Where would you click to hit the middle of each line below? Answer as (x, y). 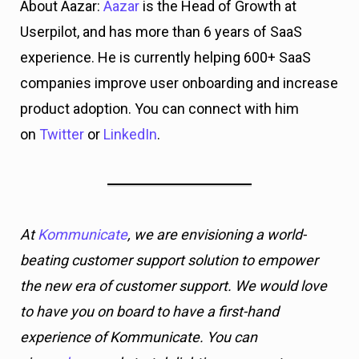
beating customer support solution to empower (169, 54)
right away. (55, 183)
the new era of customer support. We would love (173, 80)
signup (43, 157)
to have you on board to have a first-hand (149, 106)
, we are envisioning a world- (217, 29)
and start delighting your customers (209, 157)
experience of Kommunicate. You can (139, 131)
